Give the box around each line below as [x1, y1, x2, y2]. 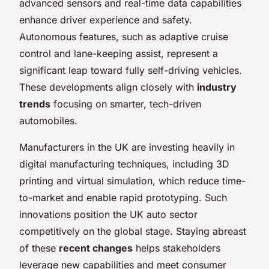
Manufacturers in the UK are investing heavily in [19, 141, 235, 153]
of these [19, 241, 59, 254]
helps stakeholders [133, 241, 220, 254]
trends [19, 97, 50, 110]
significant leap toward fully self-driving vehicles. [19, 64, 242, 76]
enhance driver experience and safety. [19, 13, 192, 26]
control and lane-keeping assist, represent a [19, 47, 218, 59]
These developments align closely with [19, 80, 197, 93]
